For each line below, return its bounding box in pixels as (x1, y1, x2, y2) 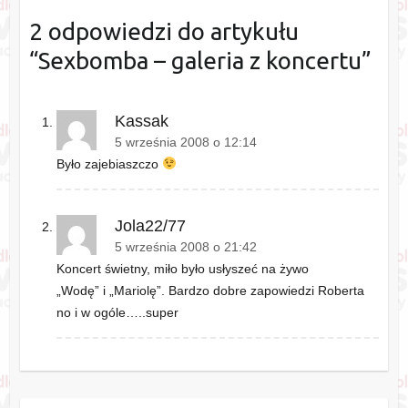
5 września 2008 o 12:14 (114, 135, 257, 149)
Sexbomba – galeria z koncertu (37, 47, 362, 75)
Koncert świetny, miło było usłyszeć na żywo (56, 260, 309, 276)
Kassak (114, 111, 168, 130)
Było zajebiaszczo (56, 156, 162, 171)
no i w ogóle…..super (56, 304, 178, 320)
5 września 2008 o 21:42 (114, 240, 257, 254)
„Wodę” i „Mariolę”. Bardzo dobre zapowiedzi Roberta (56, 282, 364, 298)
